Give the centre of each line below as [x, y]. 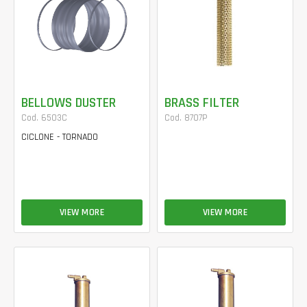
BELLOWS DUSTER [69, 103]
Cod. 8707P [186, 118]
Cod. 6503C [44, 118]
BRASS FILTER [202, 103]
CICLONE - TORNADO [60, 137]
